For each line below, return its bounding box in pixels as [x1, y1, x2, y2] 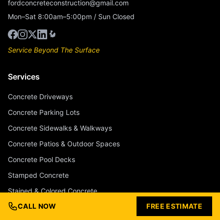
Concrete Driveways [8, 92, 73, 101]
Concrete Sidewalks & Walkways [8, 124, 112, 133]
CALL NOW [18, 202, 56, 210]
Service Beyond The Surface [8, 46, 100, 55]
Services [8, 72, 40, 82]
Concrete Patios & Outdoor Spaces [8, 139, 120, 148]
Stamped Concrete [8, 171, 69, 180]
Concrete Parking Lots [8, 108, 80, 117]
